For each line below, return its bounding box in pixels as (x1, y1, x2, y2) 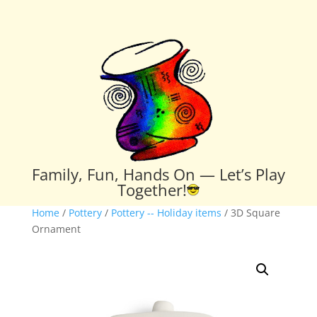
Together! (117, 178, 187, 200)
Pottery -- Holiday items (110, 205, 221, 219)
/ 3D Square (221, 205, 280, 219)
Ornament (31, 221, 81, 236)
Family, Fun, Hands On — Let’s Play (31, 163, 285, 185)
